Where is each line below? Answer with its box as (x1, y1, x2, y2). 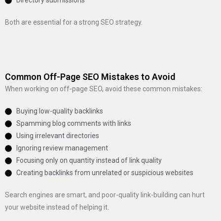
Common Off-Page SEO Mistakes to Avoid (5, 72, 175, 82)
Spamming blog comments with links (16, 119, 131, 127)
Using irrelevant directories (16, 132, 99, 140)
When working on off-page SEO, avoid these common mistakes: (5, 85, 202, 93)
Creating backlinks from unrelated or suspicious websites (16, 169, 193, 177)
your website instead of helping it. (5, 203, 109, 211)
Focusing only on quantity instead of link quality (16, 156, 162, 164)
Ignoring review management (16, 144, 108, 152)
